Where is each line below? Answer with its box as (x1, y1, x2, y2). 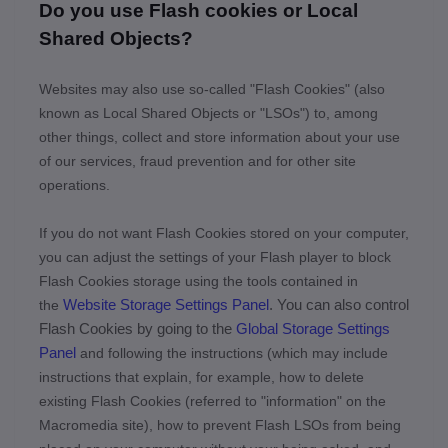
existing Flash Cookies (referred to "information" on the (39, 393, 386, 409)
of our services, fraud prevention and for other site (39, 153, 356, 169)
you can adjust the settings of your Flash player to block (39, 249, 391, 265)
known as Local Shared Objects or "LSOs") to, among (39, 105, 378, 121)
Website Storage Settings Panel (63, 296, 269, 313)
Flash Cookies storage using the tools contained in (39, 273, 358, 289)
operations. (39, 177, 110, 193)
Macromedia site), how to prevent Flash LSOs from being (39, 417, 401, 433)
